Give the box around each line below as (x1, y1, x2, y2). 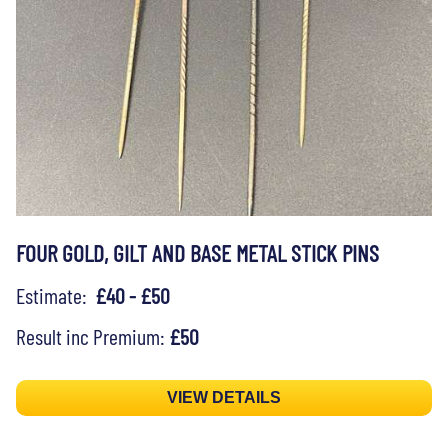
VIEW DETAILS (167, 388, 281, 406)
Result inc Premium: (16, 322, 169, 349)
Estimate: (16, 281, 95, 308)
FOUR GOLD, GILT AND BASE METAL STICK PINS (16, 238, 384, 267)
